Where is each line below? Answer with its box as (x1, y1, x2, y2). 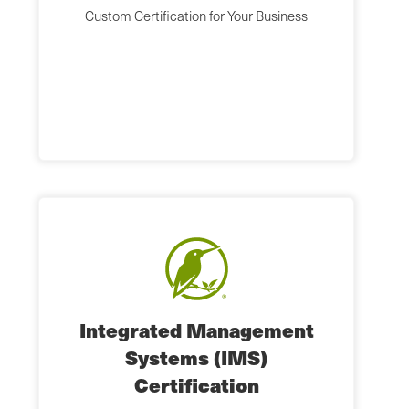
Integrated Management (79, 316, 314, 345)
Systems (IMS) (125, 343, 267, 372)
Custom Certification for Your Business (85, 6, 308, 26)
